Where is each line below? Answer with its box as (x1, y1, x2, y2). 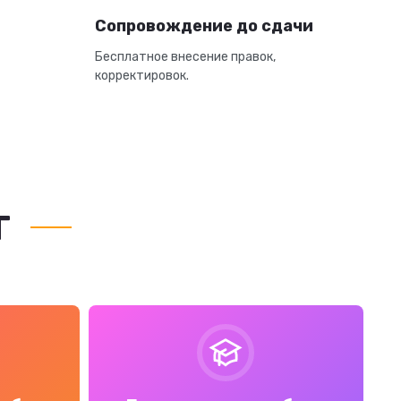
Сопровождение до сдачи (95, 16, 313, 36)
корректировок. (95, 68, 189, 83)
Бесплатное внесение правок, (95, 49, 276, 64)
